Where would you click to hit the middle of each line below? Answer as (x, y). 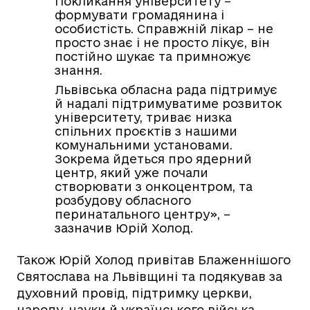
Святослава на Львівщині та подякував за (149, 277)
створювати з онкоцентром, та (154, 187)
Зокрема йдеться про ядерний (153, 159)
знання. (79, 71)
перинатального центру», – (143, 215)
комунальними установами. (144, 145)
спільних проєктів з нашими (146, 131)
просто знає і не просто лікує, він (162, 43)
